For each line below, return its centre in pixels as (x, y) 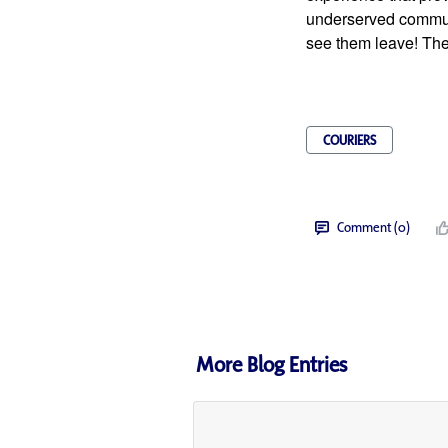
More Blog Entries (271, 364)
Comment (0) (373, 227)
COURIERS (349, 140)
